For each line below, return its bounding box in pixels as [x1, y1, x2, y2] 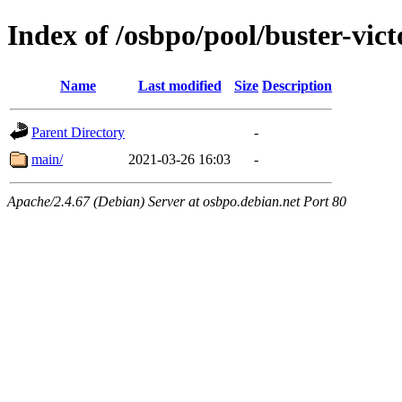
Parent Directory [31, 124, 125, 140]
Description [262, 77, 332, 93]
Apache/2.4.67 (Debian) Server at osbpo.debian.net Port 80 [7, 193, 346, 209]
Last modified [137, 77, 222, 93]
